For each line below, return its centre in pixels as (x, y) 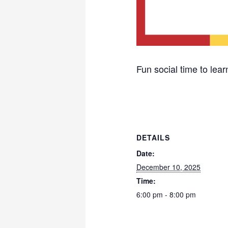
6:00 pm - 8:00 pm (166, 194)
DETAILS (153, 137)
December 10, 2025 (169, 167)
